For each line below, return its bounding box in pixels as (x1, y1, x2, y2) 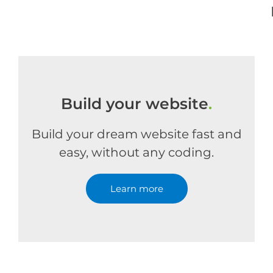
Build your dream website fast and (31, 127, 242, 141)
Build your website (61, 94, 208, 113)
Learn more (110, 183, 163, 194)
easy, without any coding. (59, 145, 214, 160)
